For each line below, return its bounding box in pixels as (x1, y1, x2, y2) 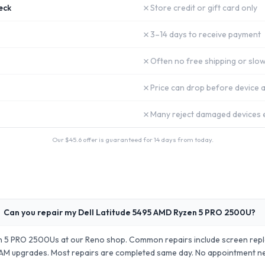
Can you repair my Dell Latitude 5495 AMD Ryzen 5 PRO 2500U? (4, 207, 256, 218)
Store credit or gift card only (150, 2, 257, 13)
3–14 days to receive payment (150, 29, 261, 40)
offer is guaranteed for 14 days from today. (81, 135, 214, 144)
